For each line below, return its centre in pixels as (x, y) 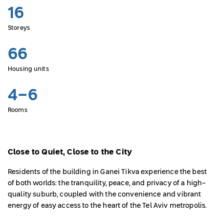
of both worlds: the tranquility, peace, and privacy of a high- (107, 184)
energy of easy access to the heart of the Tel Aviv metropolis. (108, 206)
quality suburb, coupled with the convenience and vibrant (105, 195)
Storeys (19, 28)
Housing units (28, 69)
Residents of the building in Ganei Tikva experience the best (108, 172)
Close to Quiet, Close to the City (70, 152)
